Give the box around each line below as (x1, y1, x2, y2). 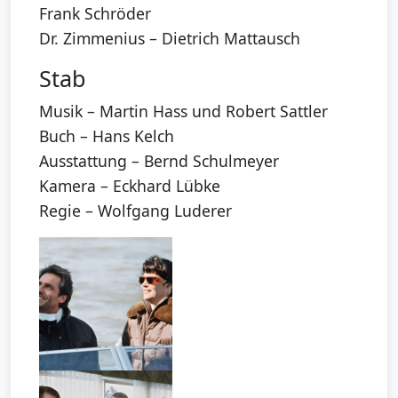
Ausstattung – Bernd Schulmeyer (39, 150, 279, 172)
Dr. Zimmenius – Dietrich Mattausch (39, 28, 300, 50)
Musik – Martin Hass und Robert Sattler (39, 100, 328, 123)
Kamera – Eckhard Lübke (39, 175, 220, 197)
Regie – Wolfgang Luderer (39, 200, 232, 222)
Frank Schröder (39, 3, 151, 25)
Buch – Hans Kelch (39, 125, 174, 147)
